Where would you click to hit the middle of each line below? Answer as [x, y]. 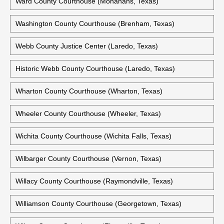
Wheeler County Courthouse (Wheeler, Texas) [88, 113]
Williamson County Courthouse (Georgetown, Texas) [98, 203]
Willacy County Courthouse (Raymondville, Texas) [94, 181]
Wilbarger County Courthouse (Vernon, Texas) [88, 158]
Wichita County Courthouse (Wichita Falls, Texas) [93, 136]
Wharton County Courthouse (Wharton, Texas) [89, 91]
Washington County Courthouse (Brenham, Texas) [95, 23]
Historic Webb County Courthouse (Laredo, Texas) [95, 68]
